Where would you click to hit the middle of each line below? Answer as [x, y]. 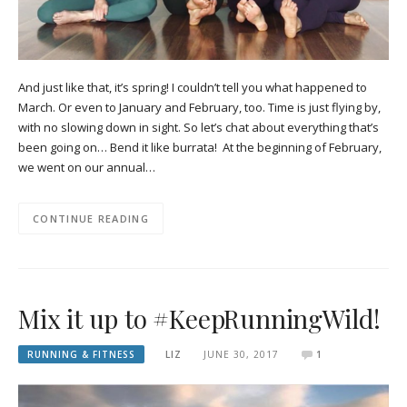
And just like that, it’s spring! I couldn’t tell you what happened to [193, 87]
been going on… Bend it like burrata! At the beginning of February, [200, 147]
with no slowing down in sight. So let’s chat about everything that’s [199, 127]
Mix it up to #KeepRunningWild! [199, 318]
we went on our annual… [87, 167]
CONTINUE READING [91, 218]
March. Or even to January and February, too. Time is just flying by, [199, 107]
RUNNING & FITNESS [81, 354]
